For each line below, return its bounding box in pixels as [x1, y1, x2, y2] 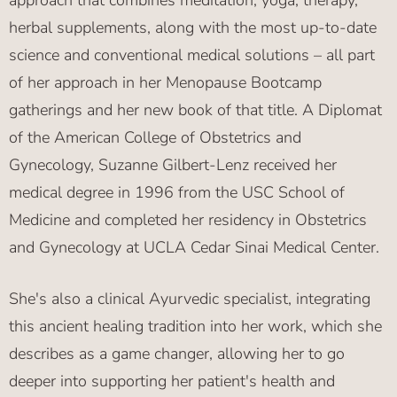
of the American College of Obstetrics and [9, 127, 301, 149]
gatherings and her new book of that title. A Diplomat [9, 99, 382, 121]
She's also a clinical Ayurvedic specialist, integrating [9, 288, 370, 310]
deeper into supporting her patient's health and [9, 370, 335, 393]
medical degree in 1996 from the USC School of [9, 182, 345, 204]
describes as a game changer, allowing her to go [9, 343, 345, 365]
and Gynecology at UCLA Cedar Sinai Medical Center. [9, 237, 379, 259]
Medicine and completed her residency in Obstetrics [9, 209, 367, 231]
